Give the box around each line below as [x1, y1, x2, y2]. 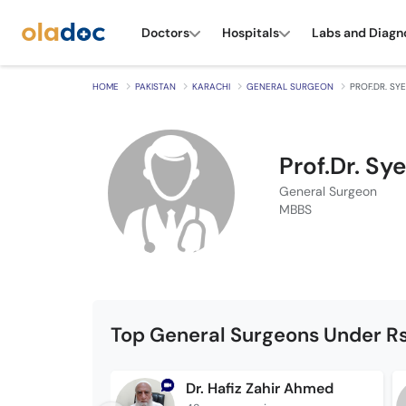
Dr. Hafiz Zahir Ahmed [185, 379, 333, 398]
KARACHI [192, 81, 230, 92]
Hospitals [222, 24, 279, 41]
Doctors [141, 24, 189, 41]
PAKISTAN [135, 81, 176, 92]
